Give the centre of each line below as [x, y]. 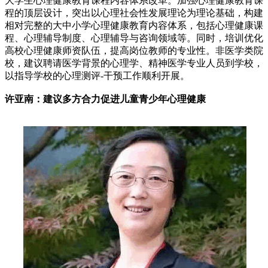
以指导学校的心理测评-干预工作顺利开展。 [97, 75]
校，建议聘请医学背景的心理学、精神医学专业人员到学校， [134, 63]
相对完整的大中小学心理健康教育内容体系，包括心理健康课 [134, 25]
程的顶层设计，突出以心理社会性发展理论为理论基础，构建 [134, 13]
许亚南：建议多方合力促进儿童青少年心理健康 [105, 99]
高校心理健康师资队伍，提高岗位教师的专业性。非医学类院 [134, 50]
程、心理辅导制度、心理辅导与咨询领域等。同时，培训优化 [134, 38]
